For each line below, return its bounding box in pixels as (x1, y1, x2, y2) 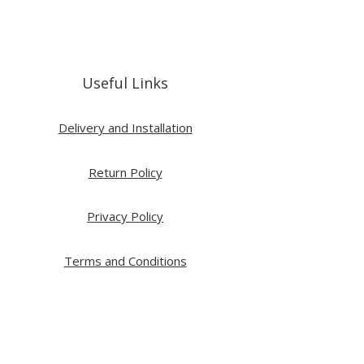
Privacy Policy (87, 208, 164, 225)
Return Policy (88, 163, 162, 180)
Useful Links (82, 72, 169, 93)
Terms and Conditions (63, 252, 187, 269)
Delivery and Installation (58, 119, 193, 136)
